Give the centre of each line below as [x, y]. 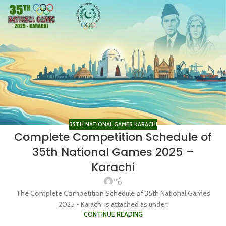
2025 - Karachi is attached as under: [113, 204]
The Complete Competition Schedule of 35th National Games [113, 193]
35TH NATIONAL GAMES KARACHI [113, 124]
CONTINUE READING [113, 214]
